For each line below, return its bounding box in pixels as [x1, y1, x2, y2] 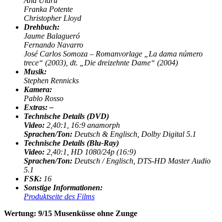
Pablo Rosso [24, 94, 63, 103]
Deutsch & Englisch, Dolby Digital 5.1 [74, 129, 196, 138]
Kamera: [24, 85, 52, 94]
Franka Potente [24, 4, 73, 13]
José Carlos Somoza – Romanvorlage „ [24, 49, 149, 58]
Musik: [24, 67, 47, 76]
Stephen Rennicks [24, 76, 79, 85]
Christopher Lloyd [24, 13, 81, 22]
